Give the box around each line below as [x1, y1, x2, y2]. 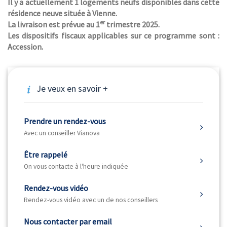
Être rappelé [24, 149, 67, 160]
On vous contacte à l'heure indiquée [24, 162, 128, 171]
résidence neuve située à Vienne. [8, 8, 117, 18]
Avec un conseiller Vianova [24, 128, 100, 137]
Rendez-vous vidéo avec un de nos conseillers [24, 195, 158, 204]
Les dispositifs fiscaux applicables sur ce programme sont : [8, 30, 219, 41]
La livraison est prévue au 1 [8, 19, 100, 29]
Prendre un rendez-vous [24, 116, 106, 126]
